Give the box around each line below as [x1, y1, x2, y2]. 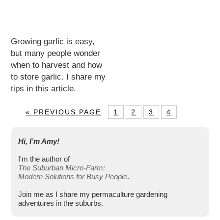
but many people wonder [11, 48, 101, 58]
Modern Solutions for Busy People [18, 172, 128, 181]
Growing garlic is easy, [11, 36, 95, 46]
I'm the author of [18, 154, 70, 163]
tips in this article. [11, 83, 77, 93]
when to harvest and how [11, 60, 103, 70]
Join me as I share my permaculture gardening [18, 190, 168, 198]
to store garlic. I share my [11, 72, 106, 82]
